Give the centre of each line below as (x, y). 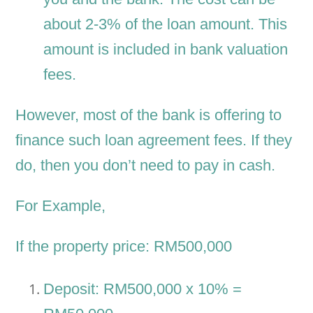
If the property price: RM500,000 (124, 247)
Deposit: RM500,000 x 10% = (143, 289)
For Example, (61, 206)
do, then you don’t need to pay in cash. (146, 166)
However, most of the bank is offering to (149, 115)
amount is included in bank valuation (166, 50)
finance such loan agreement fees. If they (154, 140)
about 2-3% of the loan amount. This (166, 24)
